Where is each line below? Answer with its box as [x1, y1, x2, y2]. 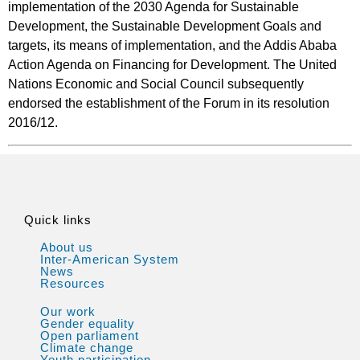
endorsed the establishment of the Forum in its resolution [8, 96, 329, 111]
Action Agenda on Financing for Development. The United [8, 58, 337, 72]
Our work [40, 304, 96, 318]
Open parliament [40, 328, 139, 342]
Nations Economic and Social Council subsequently [8, 77, 304, 92]
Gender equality [40, 316, 135, 330]
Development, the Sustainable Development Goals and [8, 19, 321, 34]
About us [40, 239, 93, 254]
